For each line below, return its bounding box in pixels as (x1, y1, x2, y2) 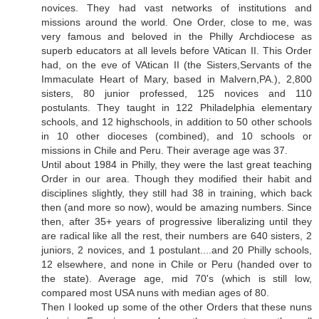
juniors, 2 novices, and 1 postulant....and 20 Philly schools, (41, 244, 312, 256)
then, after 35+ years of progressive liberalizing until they (41, 215, 312, 227)
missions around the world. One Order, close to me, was (41, 16, 312, 28)
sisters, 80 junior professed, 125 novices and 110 (41, 87, 312, 99)
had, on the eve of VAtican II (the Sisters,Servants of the (41, 58, 312, 70)
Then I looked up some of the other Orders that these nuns (41, 300, 312, 313)
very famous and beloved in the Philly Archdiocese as (41, 30, 312, 42)
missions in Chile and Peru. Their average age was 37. (41, 144, 288, 156)
